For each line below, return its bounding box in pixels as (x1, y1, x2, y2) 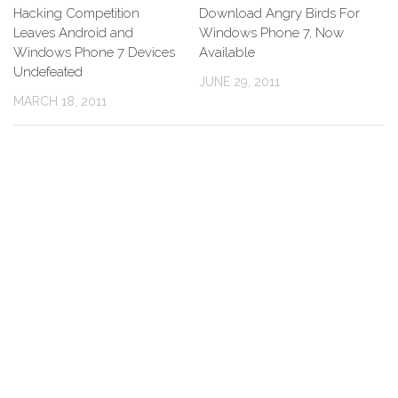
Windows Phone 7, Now (199, 25, 344, 41)
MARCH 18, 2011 (13, 94, 107, 108)
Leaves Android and (13, 25, 133, 41)
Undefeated (13, 64, 83, 80)
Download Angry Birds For (199, 5, 360, 21)
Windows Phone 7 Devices (13, 44, 175, 60)
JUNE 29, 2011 (199, 75, 280, 89)
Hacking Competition (13, 5, 139, 21)
